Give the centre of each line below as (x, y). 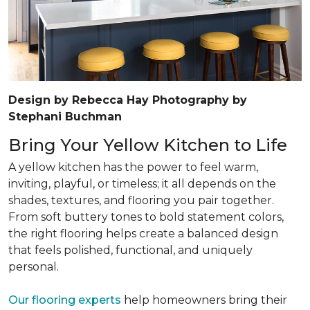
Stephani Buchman (65, 117)
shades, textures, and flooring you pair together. (141, 200)
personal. (34, 267)
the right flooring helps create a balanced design (143, 234)
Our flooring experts (65, 300)
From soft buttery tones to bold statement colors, (146, 217)
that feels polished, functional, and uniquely (130, 250)
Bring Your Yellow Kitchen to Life (148, 145)
